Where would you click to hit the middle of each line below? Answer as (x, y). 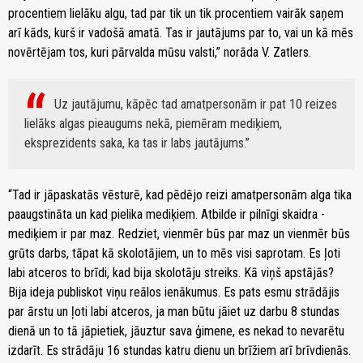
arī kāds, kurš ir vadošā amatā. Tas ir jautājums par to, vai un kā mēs (181, 33)
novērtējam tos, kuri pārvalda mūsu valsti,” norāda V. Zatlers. (160, 53)
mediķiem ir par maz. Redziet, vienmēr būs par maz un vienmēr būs (179, 234)
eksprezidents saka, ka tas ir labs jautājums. (135, 143)
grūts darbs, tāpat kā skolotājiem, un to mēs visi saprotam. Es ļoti (174, 254)
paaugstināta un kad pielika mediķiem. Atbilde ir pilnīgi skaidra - (167, 215)
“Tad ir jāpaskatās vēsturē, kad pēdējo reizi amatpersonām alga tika (180, 195)
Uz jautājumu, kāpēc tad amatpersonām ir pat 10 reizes (196, 105)
